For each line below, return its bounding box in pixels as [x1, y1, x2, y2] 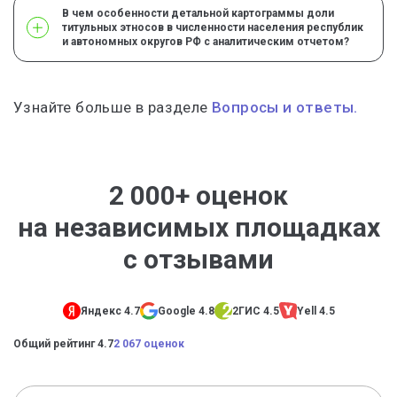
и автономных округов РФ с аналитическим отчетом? [62, 35, 349, 48]
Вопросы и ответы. [212, 98, 358, 116]
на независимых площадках [17, 212, 380, 243]
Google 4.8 [157, 305, 214, 318]
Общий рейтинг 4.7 [13, 338, 113, 351]
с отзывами [123, 244, 274, 275]
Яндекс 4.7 [80, 305, 140, 318]
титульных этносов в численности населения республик [62, 21, 363, 34]
